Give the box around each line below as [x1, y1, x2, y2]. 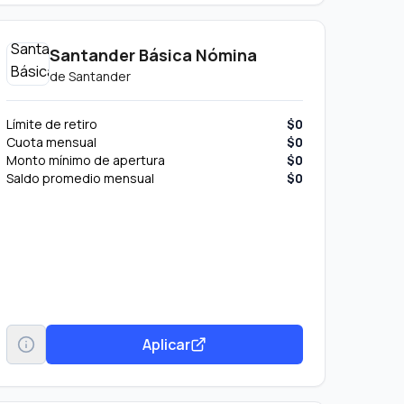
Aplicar [142, 334, 190, 354]
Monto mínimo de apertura [5, 151, 165, 169]
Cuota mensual [5, 133, 96, 151]
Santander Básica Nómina [49, 44, 257, 66]
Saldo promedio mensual [5, 170, 154, 187]
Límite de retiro [5, 115, 97, 133]
